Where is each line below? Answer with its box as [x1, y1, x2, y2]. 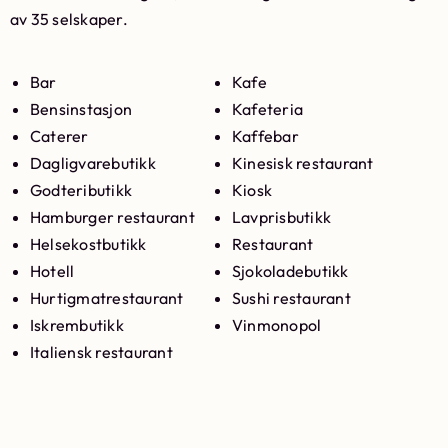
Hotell [30, 261, 75, 281]
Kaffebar [232, 126, 299, 146]
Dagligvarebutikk [30, 153, 156, 173]
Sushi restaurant [232, 288, 351, 308]
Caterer [30, 126, 89, 146]
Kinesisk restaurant [232, 153, 374, 173]
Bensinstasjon [30, 99, 133, 119]
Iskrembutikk [30, 315, 124, 335]
